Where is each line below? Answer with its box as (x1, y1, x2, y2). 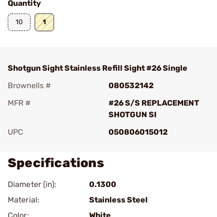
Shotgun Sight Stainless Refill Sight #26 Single (8, 63, 187, 73)
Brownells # (8, 81, 51, 90)
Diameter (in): (8, 180, 57, 189)
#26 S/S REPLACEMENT (108, 98, 199, 108)
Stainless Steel (89, 195, 148, 204)
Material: (8, 195, 39, 204)
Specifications (8, 155, 104, 170)
